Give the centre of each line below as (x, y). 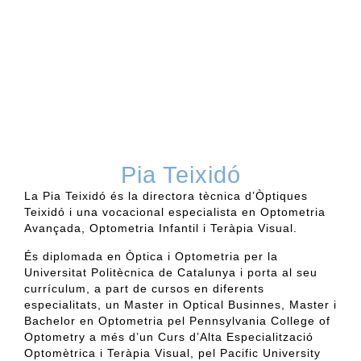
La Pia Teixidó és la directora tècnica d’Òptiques (166, 196)
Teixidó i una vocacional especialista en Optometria (175, 212)
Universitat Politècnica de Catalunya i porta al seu (171, 272)
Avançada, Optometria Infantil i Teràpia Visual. (161, 228)
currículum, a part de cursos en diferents (144, 288)
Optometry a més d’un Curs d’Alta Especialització (169, 336)
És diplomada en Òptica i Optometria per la (151, 256)
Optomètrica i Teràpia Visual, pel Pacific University (172, 353)
